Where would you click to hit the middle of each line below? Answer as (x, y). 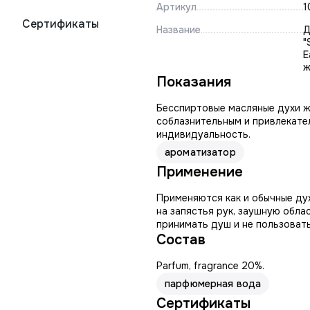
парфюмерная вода (213, 284)
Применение (200, 172)
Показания (194, 82)
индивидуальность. (203, 134)
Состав (181, 240)
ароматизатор (200, 152)
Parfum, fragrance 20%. (210, 266)
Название (179, 30)
